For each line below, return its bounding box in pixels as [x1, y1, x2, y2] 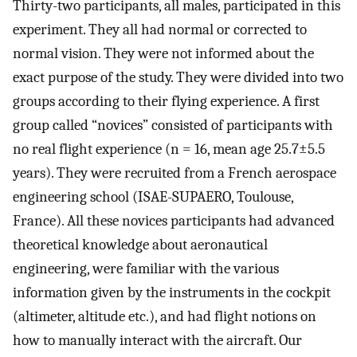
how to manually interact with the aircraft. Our [13, 331, 302, 350]
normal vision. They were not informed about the [13, 45, 314, 63]
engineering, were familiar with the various [13, 260, 279, 278]
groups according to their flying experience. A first [13, 92, 320, 111]
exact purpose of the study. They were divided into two [13, 69, 343, 87]
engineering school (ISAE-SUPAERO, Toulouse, [13, 188, 293, 206]
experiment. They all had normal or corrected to [13, 21, 307, 39]
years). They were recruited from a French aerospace [13, 164, 336, 182]
